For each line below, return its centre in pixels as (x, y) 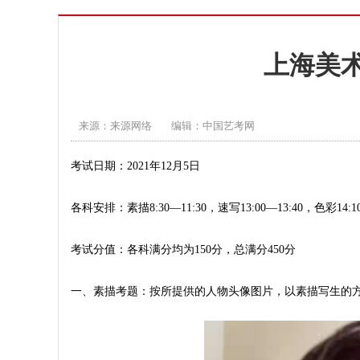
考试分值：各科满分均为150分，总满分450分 (183, 250)
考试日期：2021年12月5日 (135, 166)
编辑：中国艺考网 (213, 126)
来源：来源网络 (115, 126)
